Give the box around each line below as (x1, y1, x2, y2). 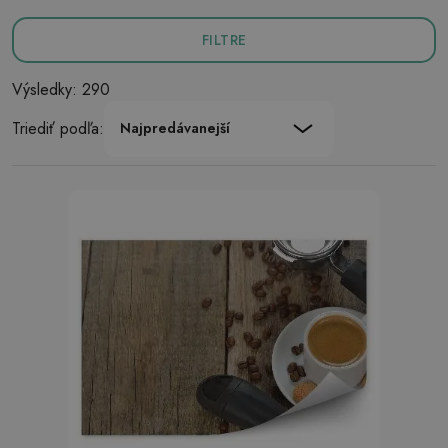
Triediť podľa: (12, 117, 104, 140)
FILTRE (201, 30, 247, 50)
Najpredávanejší (120, 118, 230, 138)
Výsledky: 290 (12, 78, 110, 101)
